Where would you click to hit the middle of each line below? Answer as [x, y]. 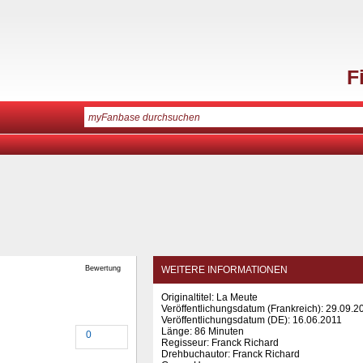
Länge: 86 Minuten [203, 331]
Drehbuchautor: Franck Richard [231, 354]
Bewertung [103, 268]
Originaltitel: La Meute [209, 297]
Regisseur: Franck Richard [220, 343]
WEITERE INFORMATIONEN [224, 270]
